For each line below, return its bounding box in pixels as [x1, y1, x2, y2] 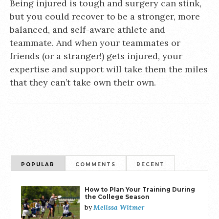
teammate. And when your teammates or [10, 37, 180, 48]
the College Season [85, 193, 150, 200]
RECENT [136, 161, 165, 168]
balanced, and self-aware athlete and [10, 24, 165, 35]
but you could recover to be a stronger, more [10, 11, 200, 22]
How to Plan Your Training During [85, 185, 196, 193]
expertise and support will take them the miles [10, 64, 208, 75]
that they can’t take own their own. [10, 77, 156, 88]
